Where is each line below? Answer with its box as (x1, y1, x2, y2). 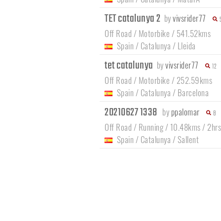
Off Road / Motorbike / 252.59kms (105, 74, 212, 87)
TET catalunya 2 (105, 10, 162, 28)
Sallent (177, 133, 199, 146)
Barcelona (177, 86, 209, 99)
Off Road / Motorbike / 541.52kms (105, 27, 211, 40)
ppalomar (171, 106, 200, 118)
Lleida (177, 39, 196, 52)
